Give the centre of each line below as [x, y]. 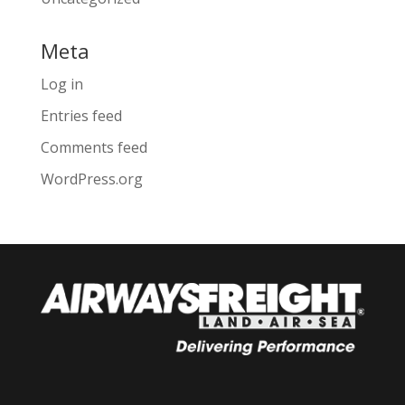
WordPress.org [91, 179]
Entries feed [81, 116]
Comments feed [94, 147]
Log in [61, 84]
